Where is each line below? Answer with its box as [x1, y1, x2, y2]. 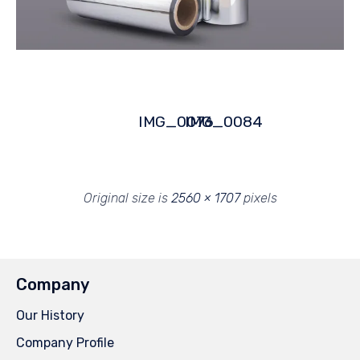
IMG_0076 [138, 112, 214, 132]
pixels [239, 190, 277, 207]
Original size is [83, 190, 171, 207]
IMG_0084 [185, 112, 263, 132]
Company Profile [16, 335, 114, 351]
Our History [16, 308, 84, 324]
